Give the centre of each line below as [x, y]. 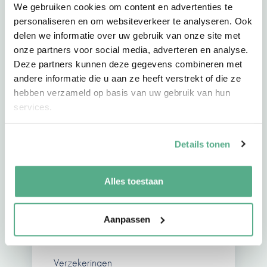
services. [33, 106]
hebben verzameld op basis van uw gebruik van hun [122, 92]
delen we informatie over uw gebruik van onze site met [127, 35]
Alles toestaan [133, 181]
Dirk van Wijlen [107, 129]
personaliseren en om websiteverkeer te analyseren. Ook [133, 21]
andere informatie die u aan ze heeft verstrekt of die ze [127, 78]
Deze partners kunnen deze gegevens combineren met [128, 63]
